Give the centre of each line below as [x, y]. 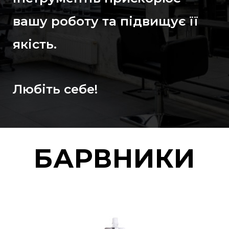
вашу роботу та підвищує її [106, 21]
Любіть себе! [55, 89]
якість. [35, 44]
